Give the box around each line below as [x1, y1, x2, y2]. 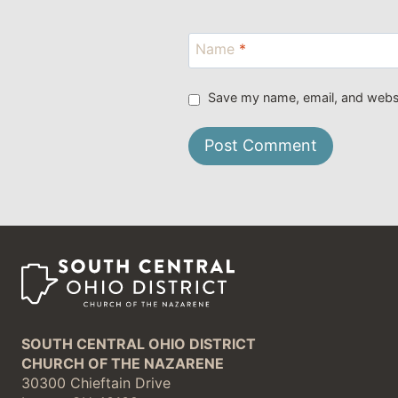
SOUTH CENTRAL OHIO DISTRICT [21, 335, 256, 354]
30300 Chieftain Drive [21, 374, 171, 393]
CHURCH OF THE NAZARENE [21, 354, 224, 373]
